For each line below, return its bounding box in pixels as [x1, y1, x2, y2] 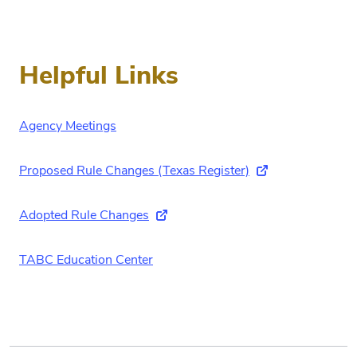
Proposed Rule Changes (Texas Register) [19, 162, 249, 179]
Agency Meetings [19, 117, 116, 135]
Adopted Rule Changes [19, 206, 149, 224]
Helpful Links [19, 57, 178, 92]
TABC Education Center [19, 251, 153, 269]
